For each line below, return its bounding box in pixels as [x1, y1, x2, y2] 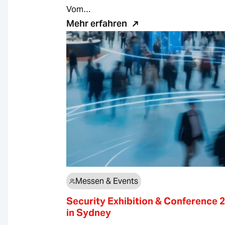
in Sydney [66, 206, 111, 218]
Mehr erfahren [66, 18, 127, 29]
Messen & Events [75, 176, 138, 186]
